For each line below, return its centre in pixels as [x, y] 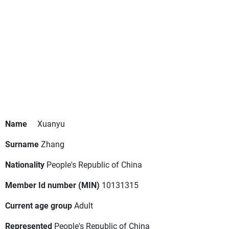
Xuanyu [51, 124]
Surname [22, 144]
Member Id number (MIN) [52, 185]
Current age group [39, 205]
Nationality [25, 165]
